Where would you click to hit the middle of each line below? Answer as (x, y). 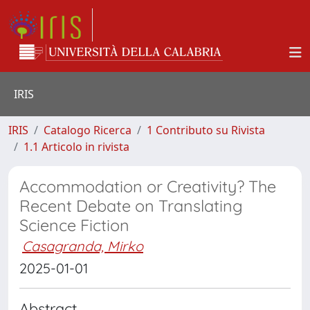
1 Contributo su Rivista (206, 130)
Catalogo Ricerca (88, 130)
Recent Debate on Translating (131, 206)
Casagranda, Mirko (83, 246)
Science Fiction (74, 225)
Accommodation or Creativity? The (148, 186)
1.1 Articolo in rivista (76, 147)
